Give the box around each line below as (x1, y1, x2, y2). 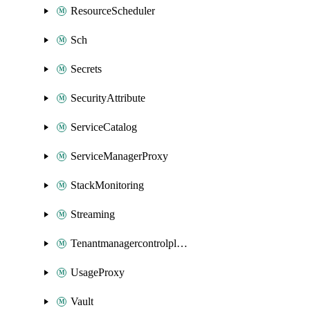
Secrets (71, 63, 102, 75)
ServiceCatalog (71, 121, 137, 133)
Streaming (71, 208, 115, 220)
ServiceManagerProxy (71, 150, 168, 162)
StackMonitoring (71, 179, 144, 191)
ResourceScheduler (71, 5, 155, 17)
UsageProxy (71, 266, 125, 278)
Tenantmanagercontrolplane (176, 237, 188, 249)
